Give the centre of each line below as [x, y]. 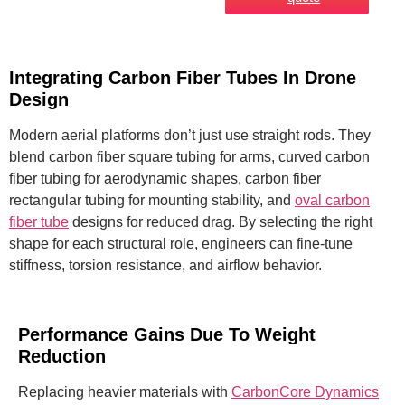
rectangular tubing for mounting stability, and [152, 200]
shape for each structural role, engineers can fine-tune [181, 243]
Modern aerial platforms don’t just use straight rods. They [190, 135]
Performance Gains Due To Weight [167, 334]
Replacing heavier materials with [125, 391]
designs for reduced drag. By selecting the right [221, 221]
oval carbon [332, 200]
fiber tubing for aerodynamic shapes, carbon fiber [165, 178]
